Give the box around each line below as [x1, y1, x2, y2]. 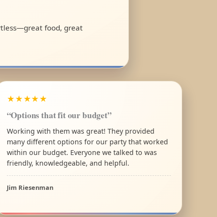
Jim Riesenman [6, 183, 53, 192]
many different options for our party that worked [6, 137, 168, 146]
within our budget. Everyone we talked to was [6, 147, 157, 157]
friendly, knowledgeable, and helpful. [6, 158, 129, 168]
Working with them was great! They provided [6, 126, 155, 136]
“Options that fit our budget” [6, 108, 112, 121]
